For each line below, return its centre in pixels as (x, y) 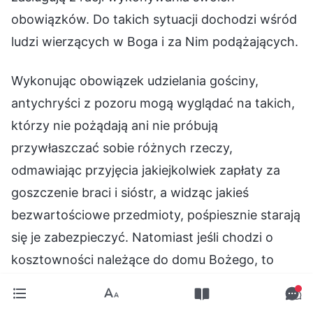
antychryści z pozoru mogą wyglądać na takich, (153, 103)
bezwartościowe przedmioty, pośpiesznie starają (156, 215)
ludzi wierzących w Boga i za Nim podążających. (155, 42)
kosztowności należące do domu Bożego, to (143, 260)
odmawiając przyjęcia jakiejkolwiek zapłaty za (146, 170)
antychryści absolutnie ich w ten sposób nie (141, 282)
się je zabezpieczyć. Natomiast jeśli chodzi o (142, 238)
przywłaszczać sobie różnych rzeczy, (122, 148)
